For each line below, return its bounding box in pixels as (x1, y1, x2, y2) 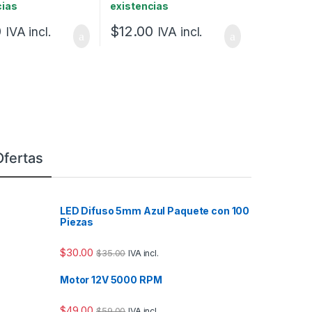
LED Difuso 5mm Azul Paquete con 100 (60, 204, 250, 217)
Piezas (60, 215, 94, 228)
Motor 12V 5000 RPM (60, 273, 162, 286)
